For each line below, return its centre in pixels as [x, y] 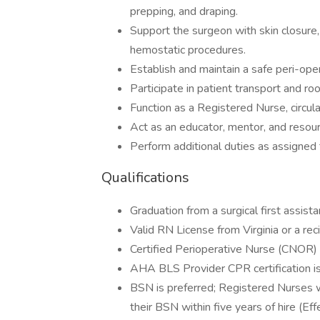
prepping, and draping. [184, 11]
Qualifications [145, 177]
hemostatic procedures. [188, 50]
